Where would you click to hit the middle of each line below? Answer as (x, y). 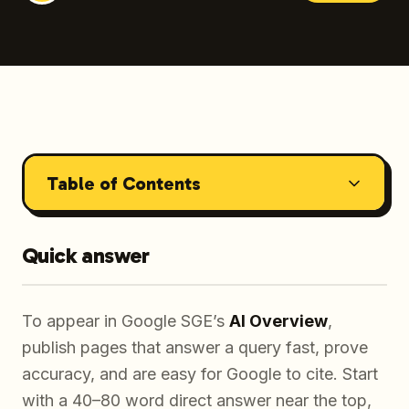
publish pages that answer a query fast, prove (195, 347)
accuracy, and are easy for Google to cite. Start (200, 374)
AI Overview (278, 321)
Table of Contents (123, 183)
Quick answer (86, 255)
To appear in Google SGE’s (126, 321)
